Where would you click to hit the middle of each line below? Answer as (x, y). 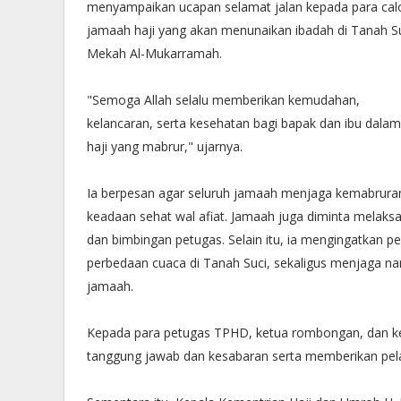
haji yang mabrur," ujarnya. (165, 146)
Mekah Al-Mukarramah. (154, 53)
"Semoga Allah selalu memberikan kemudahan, (223, 100)
